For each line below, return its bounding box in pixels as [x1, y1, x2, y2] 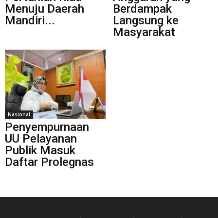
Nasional [8, 110, 30, 118]
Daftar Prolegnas [5, 155, 94, 169]
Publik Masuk [5, 143, 75, 157]
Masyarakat [112, 25, 175, 39]
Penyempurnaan [5, 120, 89, 134]
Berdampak [112, 1, 172, 16]
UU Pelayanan [5, 131, 77, 145]
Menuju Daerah [5, 1, 84, 16]
